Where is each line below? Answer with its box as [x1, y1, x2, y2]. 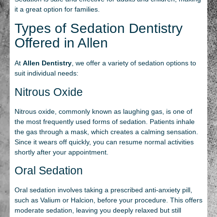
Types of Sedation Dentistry [15, 21, 183, 36]
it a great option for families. [15, 5, 100, 13]
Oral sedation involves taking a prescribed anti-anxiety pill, [15, 186, 192, 194]
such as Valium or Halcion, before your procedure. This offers [15, 196, 202, 204]
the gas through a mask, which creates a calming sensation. [15, 127, 198, 136]
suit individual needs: [15, 69, 78, 77]
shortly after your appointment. [15, 148, 108, 156]
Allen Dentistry [23, 59, 72, 67]
